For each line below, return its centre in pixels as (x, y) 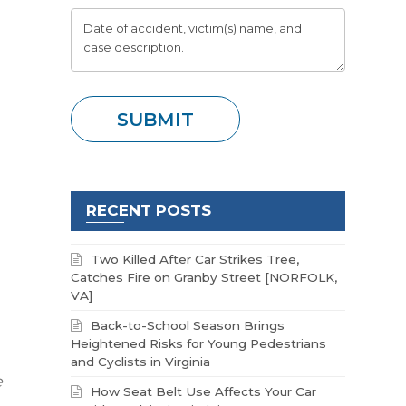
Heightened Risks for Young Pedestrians (199, 343)
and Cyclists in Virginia (141, 361)
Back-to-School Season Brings (188, 325)
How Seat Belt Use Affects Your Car (204, 391)
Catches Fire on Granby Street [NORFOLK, (204, 277)
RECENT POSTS (149, 210)
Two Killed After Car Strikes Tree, (195, 259)
